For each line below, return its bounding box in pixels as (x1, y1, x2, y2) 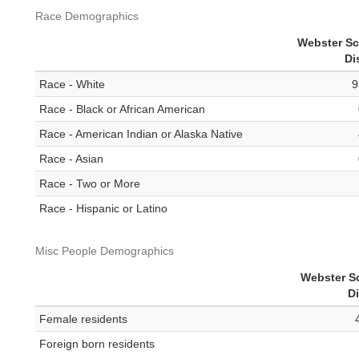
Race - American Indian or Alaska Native (39, 127, 243, 141)
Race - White (39, 78, 105, 91)
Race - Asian (39, 152, 103, 166)
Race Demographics (35, 10, 139, 23)
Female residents (39, 313, 127, 326)
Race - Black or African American (39, 103, 205, 116)
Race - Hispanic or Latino (39, 202, 167, 216)
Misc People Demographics (35, 244, 174, 258)
